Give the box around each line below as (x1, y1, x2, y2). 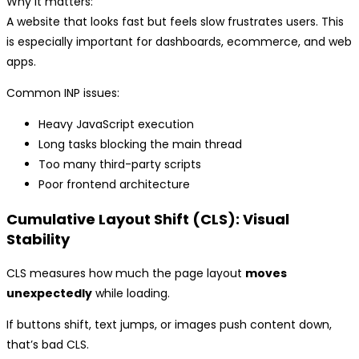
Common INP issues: (6, 85, 119, 102)
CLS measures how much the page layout (6, 265, 245, 282)
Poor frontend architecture (38, 176, 190, 193)
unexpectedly (6, 285, 92, 302)
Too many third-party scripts (38, 156, 201, 173)
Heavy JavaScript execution (38, 116, 194, 133)
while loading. (92, 285, 170, 302)
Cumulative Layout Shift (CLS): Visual (6, 209, 289, 230)
